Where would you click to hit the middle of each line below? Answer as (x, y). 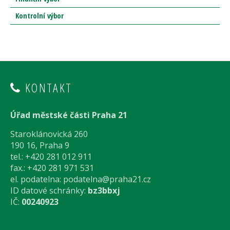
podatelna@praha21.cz (107, 179)
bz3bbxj (104, 191)
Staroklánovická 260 (49, 134)
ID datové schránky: (49, 191)
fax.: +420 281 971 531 (52, 168)
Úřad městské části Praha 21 (69, 115)
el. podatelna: (37, 179)
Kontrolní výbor (40, 16)
